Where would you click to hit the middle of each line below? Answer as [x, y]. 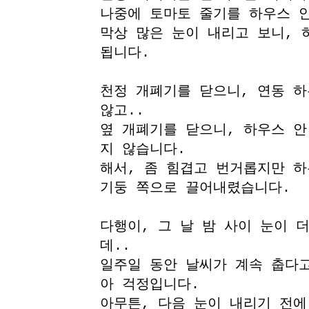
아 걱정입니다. [149, 285]
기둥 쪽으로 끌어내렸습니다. [195, 188]
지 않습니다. [142, 149]
